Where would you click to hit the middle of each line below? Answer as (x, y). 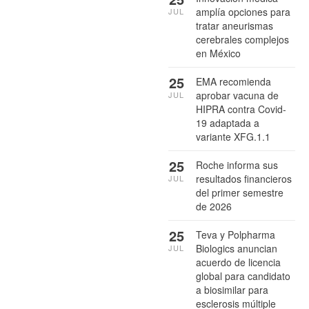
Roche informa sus (237, 165)
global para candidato (243, 276)
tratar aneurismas (235, 25)
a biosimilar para (232, 289)
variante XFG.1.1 (233, 136)
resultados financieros (244, 178)
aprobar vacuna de (237, 95)
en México (218, 53)
